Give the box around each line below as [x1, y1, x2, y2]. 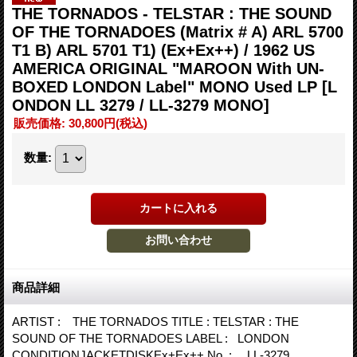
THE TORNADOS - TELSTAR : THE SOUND [12, 4, 331, 22]
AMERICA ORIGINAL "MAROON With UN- [12, 59, 324, 77]
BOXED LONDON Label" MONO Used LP [12, 77, 322, 96]
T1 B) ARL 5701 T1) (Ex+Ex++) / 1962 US [12, 41, 315, 59]
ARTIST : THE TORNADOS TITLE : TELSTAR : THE [12, 314, 299, 328]
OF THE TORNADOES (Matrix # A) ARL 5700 [12, 22, 343, 41]
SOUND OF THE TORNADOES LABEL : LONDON [12, 331, 308, 345]
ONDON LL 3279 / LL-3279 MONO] [12, 96, 269, 114]
